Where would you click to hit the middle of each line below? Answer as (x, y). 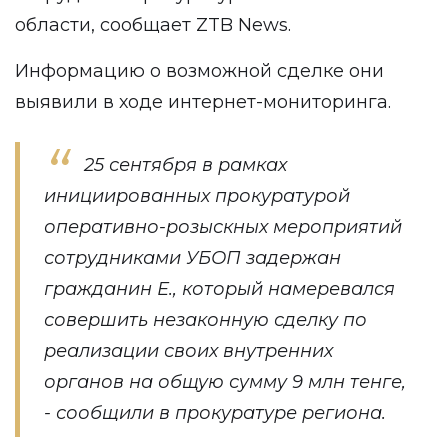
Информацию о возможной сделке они (199, 71)
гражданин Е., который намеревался (219, 289)
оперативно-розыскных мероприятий (223, 227)
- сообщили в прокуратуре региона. (215, 413)
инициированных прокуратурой (197, 196)
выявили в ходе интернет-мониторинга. (205, 102)
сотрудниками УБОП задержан (192, 258)
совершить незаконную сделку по (205, 320)
